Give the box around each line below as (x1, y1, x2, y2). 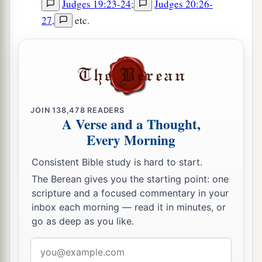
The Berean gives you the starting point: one (32, 173, 229, 185)
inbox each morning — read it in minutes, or (32, 201, 226, 213)
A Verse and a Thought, (61, 114, 201, 135)
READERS (85, 105, 125, 115)
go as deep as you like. (32, 215, 134, 227)
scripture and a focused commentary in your (32, 187, 229, 199)
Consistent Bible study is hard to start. (32, 156, 202, 168)
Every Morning (87, 130, 175, 150)
